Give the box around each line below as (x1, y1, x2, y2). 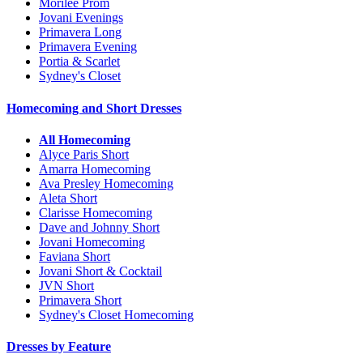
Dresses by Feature (6, 340, 111, 354)
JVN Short (39, 278, 94, 293)
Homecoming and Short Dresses (6, 100, 181, 115)
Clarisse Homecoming (39, 205, 152, 220)
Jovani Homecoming (39, 234, 145, 249)
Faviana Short (39, 249, 110, 263)
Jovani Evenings (39, 11, 123, 25)
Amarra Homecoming (39, 161, 151, 176)
